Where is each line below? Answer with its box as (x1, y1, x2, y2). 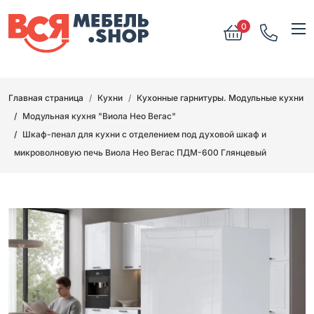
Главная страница (8, 92, 83, 103)
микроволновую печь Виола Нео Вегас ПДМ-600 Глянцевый (14, 146, 266, 158)
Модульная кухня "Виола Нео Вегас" (22, 110, 176, 121)
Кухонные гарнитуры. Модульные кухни (137, 92, 303, 103)
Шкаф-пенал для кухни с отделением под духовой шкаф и (22, 128, 266, 139)
